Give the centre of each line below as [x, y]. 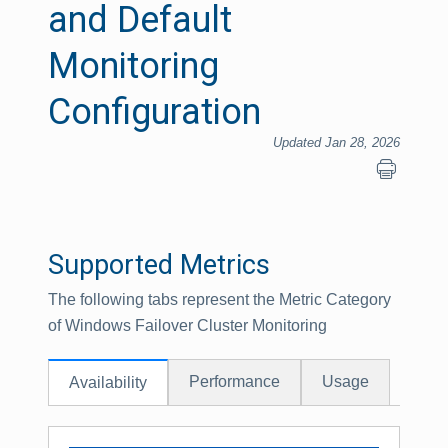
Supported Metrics [159, 265]
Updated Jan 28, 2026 [336, 142]
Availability [108, 382]
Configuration [154, 112]
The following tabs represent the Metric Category [219, 299]
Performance [234, 381]
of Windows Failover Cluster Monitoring [187, 325]
